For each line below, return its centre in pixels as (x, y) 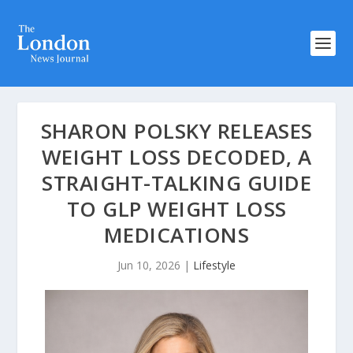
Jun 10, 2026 (149, 265)
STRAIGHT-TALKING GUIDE (176, 183)
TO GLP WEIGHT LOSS (176, 209)
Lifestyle (214, 265)
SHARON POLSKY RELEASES (176, 131)
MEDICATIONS (176, 235)
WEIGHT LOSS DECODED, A (176, 157)
